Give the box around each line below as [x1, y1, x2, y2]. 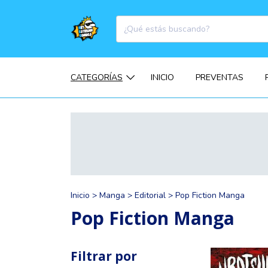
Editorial [135, 190, 166, 202]
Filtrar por [71, 248, 137, 265]
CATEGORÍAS [71, 72, 123, 83]
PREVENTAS [195, 72, 243, 83]
